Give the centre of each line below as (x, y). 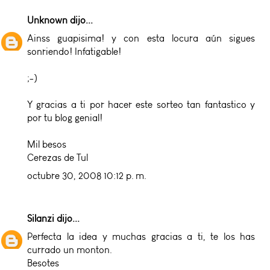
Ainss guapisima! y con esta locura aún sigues (141, 38)
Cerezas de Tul (58, 157)
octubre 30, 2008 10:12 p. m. (87, 175)
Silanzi (41, 218)
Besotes (43, 263)
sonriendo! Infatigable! (74, 51)
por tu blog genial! (65, 118)
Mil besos (47, 144)
